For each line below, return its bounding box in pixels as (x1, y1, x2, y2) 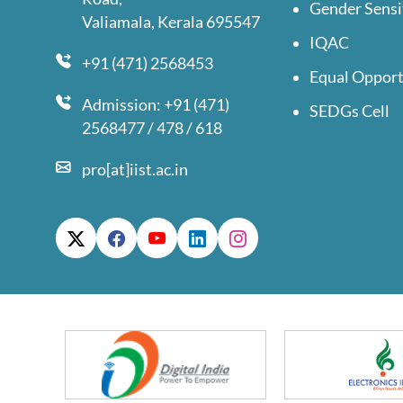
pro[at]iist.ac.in (82, 159, 188, 179)
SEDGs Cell (309, 101, 390, 121)
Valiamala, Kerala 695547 (82, 12, 260, 31)
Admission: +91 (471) (82, 94, 229, 114)
